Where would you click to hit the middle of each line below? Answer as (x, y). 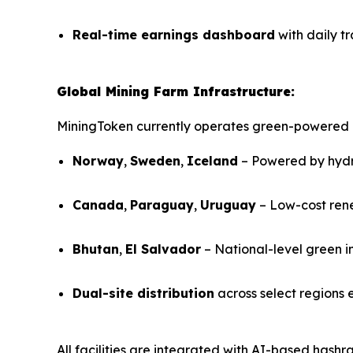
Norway (98, 161)
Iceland (212, 161)
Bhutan (96, 249)
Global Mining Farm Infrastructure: (176, 92)
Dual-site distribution (143, 294)
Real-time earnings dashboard (174, 35)
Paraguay (162, 205)
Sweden (155, 161)
